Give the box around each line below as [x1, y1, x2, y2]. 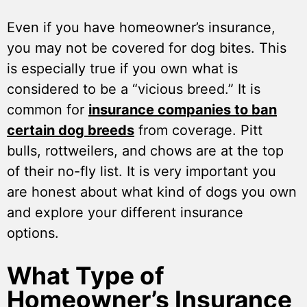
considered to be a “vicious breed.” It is [7, 81, 260, 98]
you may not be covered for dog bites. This [7, 40, 286, 57]
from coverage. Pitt [134, 122, 262, 139]
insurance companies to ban [88, 101, 277, 119]
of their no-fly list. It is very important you [7, 163, 276, 180]
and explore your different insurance [7, 204, 243, 221]
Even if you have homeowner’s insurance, [7, 19, 275, 36]
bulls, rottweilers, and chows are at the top [7, 143, 284, 160]
